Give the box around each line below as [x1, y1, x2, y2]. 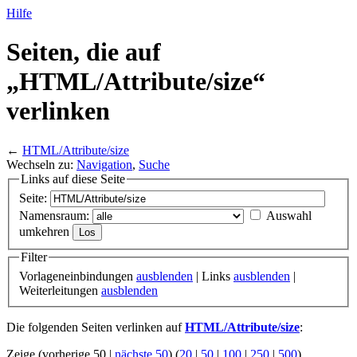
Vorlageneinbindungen [19, 269, 136, 284]
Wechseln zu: [6, 157, 76, 171]
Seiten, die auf [6, 37, 161, 67]
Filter [21, 250, 47, 265]
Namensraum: [19, 209, 89, 223]
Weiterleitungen [19, 284, 101, 298]
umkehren [19, 225, 69, 239]
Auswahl [266, 209, 312, 223]
